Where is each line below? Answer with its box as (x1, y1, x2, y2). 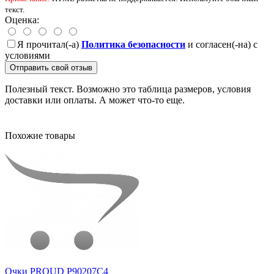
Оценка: (5, 14, 39, 25)
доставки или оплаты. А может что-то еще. (5, 94, 185, 105)
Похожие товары (5, 130, 75, 141)
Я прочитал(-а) (17, 39, 81, 50)
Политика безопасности (81, 39, 185, 50)
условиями (5, 50, 50, 61)
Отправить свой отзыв (10, 62, 92, 72)
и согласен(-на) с (185, 39, 257, 50)
